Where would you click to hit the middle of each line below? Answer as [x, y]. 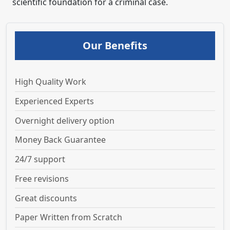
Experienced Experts [54, 101]
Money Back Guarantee [60, 140]
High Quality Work [51, 82]
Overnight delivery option [65, 120]
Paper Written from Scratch [69, 217]
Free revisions [42, 179]
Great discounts [46, 198]
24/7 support [40, 159]
